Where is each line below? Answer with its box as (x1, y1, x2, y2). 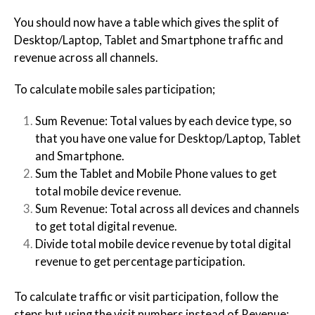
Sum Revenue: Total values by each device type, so (35, 114, 292, 129)
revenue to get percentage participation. (35, 255, 245, 269)
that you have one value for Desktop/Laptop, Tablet (35, 131, 301, 146)
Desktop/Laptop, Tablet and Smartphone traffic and (14, 33, 283, 48)
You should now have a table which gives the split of (14, 15, 279, 30)
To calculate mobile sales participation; (14, 82, 215, 97)
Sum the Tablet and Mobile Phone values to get (35, 167, 277, 181)
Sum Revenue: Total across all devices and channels (35, 202, 300, 217)
